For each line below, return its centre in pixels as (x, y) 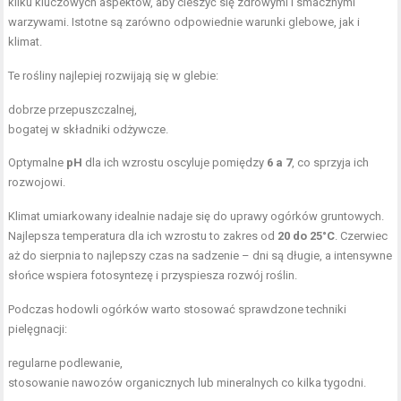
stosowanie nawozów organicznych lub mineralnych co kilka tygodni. (188, 383)
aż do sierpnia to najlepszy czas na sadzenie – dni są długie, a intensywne (200, 256)
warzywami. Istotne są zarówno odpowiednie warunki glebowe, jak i (184, 22)
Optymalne (38, 162)
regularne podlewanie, (66, 363)
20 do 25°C (307, 236)
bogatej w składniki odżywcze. (89, 129)
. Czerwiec (362, 236)
